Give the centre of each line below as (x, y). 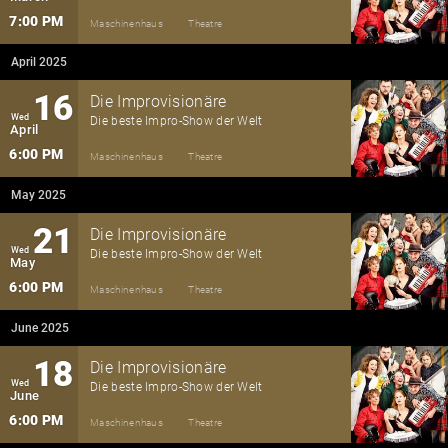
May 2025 (39, 195)
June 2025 (40, 328)
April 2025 (39, 62)
